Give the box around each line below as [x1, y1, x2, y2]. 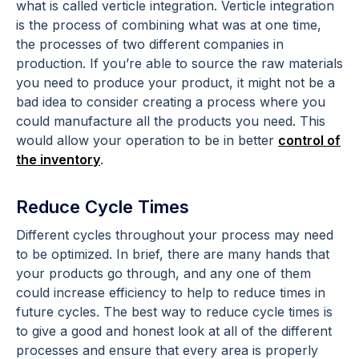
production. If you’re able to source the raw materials [16, 54, 343, 71]
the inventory [16, 151, 100, 167]
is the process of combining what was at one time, [16, 16, 321, 33]
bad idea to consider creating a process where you [16, 93, 325, 110]
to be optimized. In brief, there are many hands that [16, 245, 329, 262]
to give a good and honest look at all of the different [16, 322, 332, 339]
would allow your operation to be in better [16, 131, 278, 148]
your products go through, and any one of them [16, 264, 311, 281]
